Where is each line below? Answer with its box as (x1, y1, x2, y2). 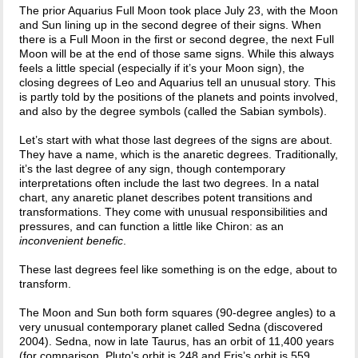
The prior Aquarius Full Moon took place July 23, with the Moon (19, 3, 339, 17)
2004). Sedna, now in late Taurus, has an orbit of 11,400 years (19, 334, 335, 348)
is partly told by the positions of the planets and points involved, (19, 89, 339, 103)
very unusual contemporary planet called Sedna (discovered (19, 320, 324, 333)
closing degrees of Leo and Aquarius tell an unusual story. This (19, 75, 336, 89)
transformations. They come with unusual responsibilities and (19, 205, 328, 218)
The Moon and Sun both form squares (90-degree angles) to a (19, 305, 336, 319)
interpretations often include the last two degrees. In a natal (19, 176, 320, 189)
